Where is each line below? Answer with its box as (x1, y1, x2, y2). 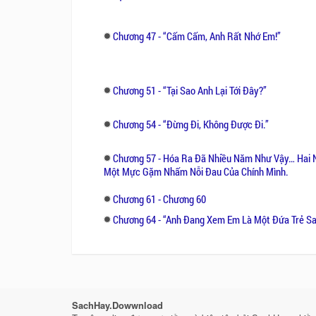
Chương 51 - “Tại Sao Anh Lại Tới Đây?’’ (113, 83, 267, 97)
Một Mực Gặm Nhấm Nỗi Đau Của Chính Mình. (104, 164, 288, 178)
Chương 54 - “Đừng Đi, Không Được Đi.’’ (113, 116, 269, 131)
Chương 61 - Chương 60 (113, 191, 206, 206)
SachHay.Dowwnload (72, 298, 163, 312)
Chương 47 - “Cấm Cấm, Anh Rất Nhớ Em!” (113, 28, 281, 43)
